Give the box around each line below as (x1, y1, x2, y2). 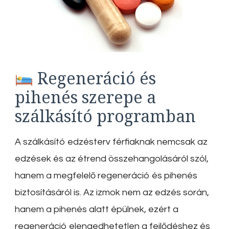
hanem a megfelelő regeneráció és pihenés (15, 171, 197, 181)
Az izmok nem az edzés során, (83, 188, 209, 198)
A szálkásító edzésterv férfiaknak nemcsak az (15, 137, 208, 147)
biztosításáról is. (15, 188, 81, 198)
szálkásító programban (15, 105, 196, 127)
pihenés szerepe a (15, 86, 156, 108)
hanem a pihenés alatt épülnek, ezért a (15, 204, 178, 215)
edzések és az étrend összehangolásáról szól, (15, 154, 209, 164)
